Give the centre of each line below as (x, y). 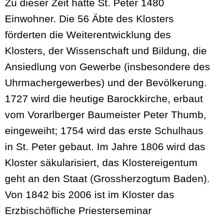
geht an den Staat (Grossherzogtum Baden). (107, 179)
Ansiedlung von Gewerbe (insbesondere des (108, 67)
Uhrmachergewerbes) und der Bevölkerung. (106, 83)
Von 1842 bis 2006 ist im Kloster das (90, 195)
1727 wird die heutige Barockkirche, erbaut (104, 99)
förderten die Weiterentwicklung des (88, 35)
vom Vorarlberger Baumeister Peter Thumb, (106, 115)
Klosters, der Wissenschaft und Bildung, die (106, 51)
